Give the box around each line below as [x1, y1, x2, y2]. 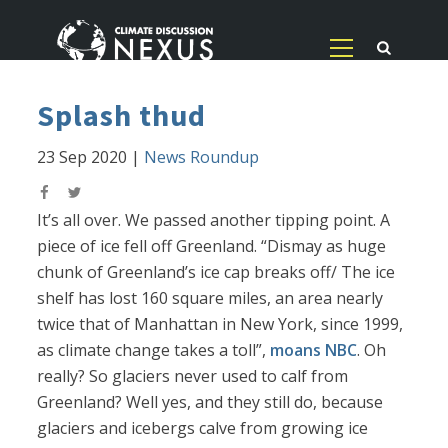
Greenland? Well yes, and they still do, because [37, 391, 384, 414]
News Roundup [144, 146, 260, 169]
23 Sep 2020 [37, 146, 128, 169]
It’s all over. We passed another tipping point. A [37, 209, 391, 232]
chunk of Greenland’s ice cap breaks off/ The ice [37, 261, 396, 284]
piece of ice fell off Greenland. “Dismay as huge [37, 235, 387, 258]
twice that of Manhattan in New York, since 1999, [37, 313, 404, 336]
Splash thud [37, 96, 207, 135]
